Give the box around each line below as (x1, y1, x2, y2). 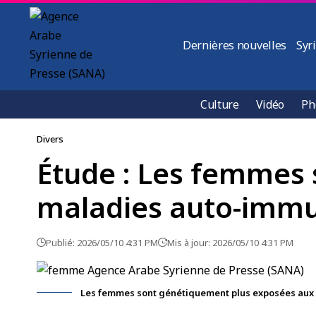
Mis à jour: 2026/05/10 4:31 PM (167, 236, 293, 249)
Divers (37, 133, 63, 145)
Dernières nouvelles (183, 37, 286, 53)
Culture (200, 97, 239, 112)
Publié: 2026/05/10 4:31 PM (46, 236, 158, 249)
